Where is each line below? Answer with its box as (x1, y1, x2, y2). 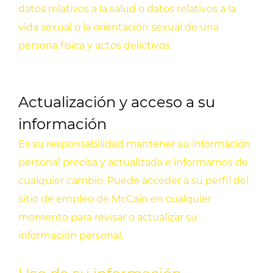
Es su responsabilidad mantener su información (18, 138, 250, 151)
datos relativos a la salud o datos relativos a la (18, 3, 236, 15)
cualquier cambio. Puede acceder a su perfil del (18, 175, 249, 187)
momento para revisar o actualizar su (18, 211, 197, 224)
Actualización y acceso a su (18, 93, 215, 112)
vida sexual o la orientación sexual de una (18, 21, 219, 34)
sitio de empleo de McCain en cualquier (18, 193, 211, 205)
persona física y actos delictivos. (18, 40, 172, 52)
